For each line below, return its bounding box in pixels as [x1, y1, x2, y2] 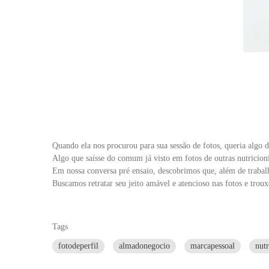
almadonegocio [119, 241, 170, 250]
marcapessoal [190, 241, 235, 250]
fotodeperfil [58, 241, 98, 250]
